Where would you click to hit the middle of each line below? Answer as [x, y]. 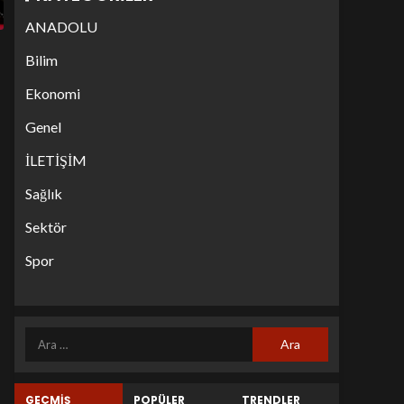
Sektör [46, 227]
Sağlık [44, 193]
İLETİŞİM [56, 160]
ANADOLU [61, 27]
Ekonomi [53, 93]
